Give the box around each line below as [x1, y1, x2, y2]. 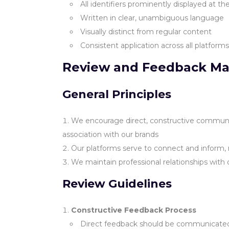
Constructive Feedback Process [71, 205, 196, 215]
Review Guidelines [62, 177, 172, 191]
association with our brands [62, 130, 158, 139]
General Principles [62, 87, 171, 101]
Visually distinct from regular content [80, 27, 212, 36]
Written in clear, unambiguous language [80, 13, 224, 22]
